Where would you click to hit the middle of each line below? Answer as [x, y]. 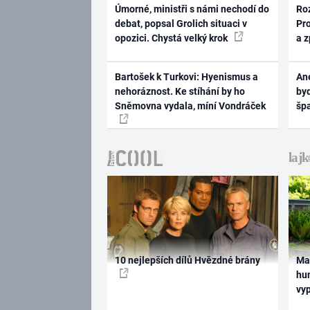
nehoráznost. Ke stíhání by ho [180, 91]
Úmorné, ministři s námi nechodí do [192, 9]
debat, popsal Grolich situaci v [181, 24]
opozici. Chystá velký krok [172, 38]
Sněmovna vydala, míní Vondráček [190, 106]
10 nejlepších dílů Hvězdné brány [187, 260]
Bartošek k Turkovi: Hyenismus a [186, 76]
